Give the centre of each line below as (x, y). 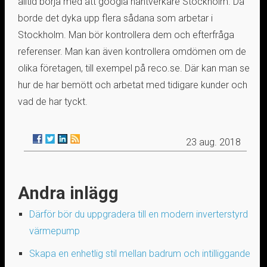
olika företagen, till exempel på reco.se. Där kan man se (133, 68)
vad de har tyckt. (52, 101)
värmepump (54, 231)
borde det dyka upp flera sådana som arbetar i (115, 18)
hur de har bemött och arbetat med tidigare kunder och (132, 85)
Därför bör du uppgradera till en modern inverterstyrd (138, 214)
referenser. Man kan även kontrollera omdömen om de (132, 51)
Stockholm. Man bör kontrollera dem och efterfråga (126, 35)
